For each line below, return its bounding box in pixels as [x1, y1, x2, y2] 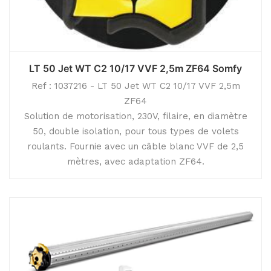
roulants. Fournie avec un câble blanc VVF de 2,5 [27, 141, 244, 152]
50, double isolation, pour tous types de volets [32, 126, 239, 137]
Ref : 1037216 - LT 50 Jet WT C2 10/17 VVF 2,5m [31, 80, 240, 91]
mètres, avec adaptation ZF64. [67, 156, 204, 167]
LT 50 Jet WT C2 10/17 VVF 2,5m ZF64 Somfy [29, 62, 242, 74]
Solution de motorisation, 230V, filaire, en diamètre [24, 111, 247, 122]
